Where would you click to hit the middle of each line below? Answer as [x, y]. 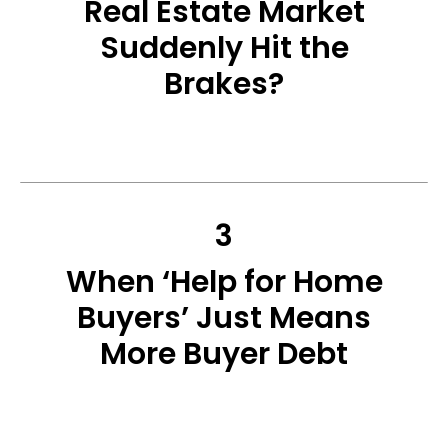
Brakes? [224, 84]
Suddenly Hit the [224, 48]
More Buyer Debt [224, 354]
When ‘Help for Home [224, 282]
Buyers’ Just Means [224, 318]
